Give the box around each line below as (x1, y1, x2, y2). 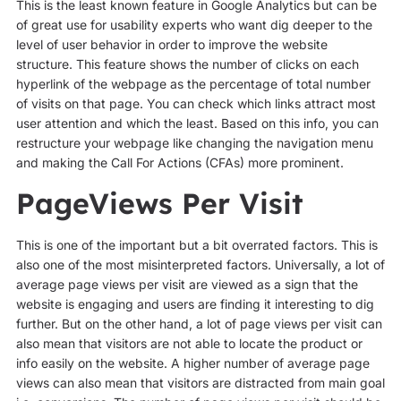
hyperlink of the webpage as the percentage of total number (15, 75, 371, 91)
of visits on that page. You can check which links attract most (15, 95, 376, 111)
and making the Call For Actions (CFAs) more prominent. (15, 154, 347, 170)
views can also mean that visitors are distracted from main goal (15, 375, 385, 391)
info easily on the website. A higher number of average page (15, 355, 370, 371)
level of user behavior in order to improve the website (15, 36, 328, 52)
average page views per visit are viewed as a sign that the (15, 277, 358, 293)
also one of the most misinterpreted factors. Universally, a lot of (15, 257, 385, 273)
